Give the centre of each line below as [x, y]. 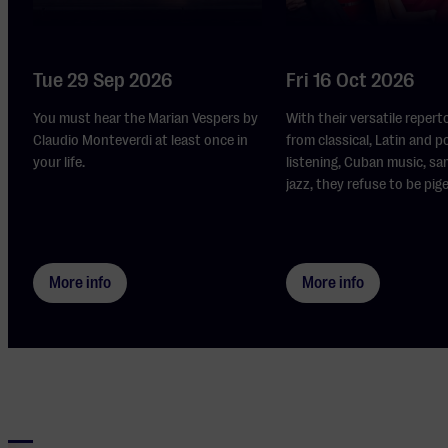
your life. [59, 162]
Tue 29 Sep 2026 [103, 80]
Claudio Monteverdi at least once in [141, 140]
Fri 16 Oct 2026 [351, 80]
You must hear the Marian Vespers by [146, 118]
